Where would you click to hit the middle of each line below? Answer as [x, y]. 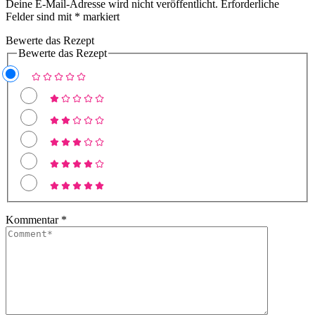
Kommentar [33, 220]
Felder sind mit [40, 16]
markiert [100, 16]
